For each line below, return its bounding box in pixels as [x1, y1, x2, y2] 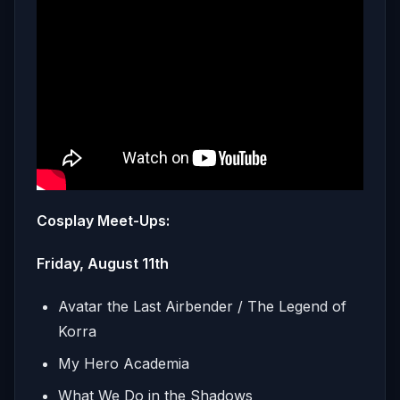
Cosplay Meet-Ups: [37, 211, 170, 229]
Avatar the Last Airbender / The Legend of [58, 296, 346, 315]
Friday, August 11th [37, 254, 172, 272]
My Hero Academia [58, 354, 189, 372]
